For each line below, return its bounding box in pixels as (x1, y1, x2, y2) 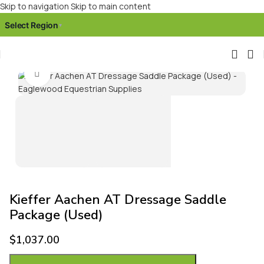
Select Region (5, 19, 59, 30)
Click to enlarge (50, 68, 107, 78)
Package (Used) (9, 206, 103, 224)
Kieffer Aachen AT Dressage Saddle (9, 190, 226, 209)
